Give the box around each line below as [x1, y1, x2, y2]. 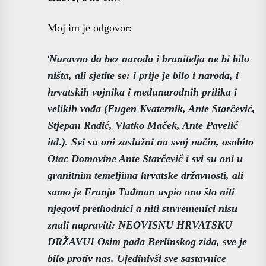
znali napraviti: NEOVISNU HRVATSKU [47, 218, 232, 231]
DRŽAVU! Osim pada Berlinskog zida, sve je [47, 235, 247, 248]
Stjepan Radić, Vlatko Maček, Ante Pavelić [47, 119, 238, 131]
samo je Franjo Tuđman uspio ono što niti [47, 185, 235, 198]
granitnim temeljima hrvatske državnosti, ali [47, 169, 243, 181]
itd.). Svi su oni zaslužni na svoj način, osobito [47, 135, 254, 148]
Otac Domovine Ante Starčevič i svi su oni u [47, 152, 243, 164]
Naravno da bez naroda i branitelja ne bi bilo [49, 52, 249, 65]
